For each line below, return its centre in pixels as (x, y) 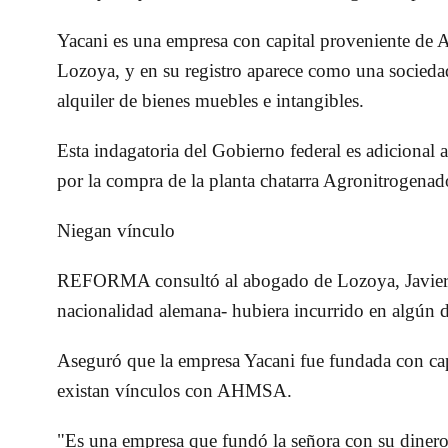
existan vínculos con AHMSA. (175, 391)
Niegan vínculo (116, 231)
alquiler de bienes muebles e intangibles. (211, 101)
